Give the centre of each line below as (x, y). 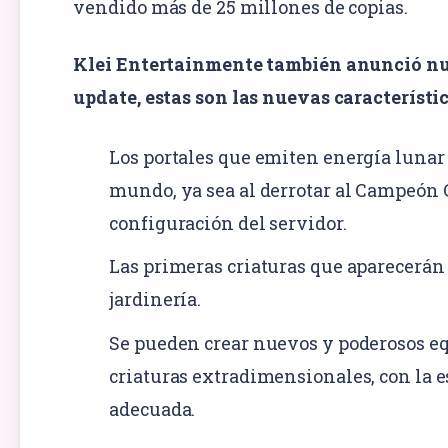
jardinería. (155, 299)
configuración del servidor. (228, 222)
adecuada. (152, 409)
